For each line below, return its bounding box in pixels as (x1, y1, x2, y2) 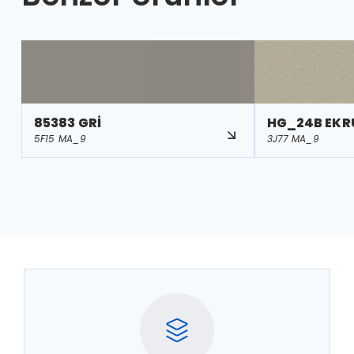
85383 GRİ (34, 114, 101, 132)
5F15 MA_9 (34, 132, 86, 145)
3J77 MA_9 (266, 132, 320, 145)
